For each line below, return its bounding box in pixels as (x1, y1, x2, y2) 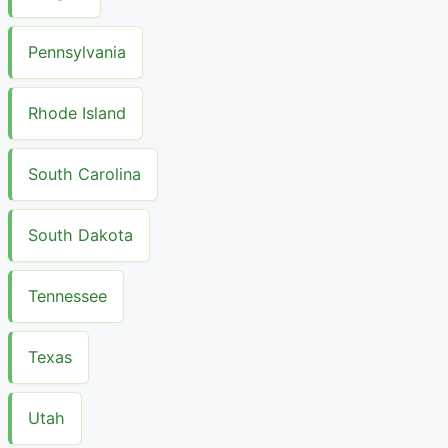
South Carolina (28, 164, 141, 185)
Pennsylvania (28, 42, 126, 63)
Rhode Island (28, 103, 126, 124)
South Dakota (28, 225, 133, 246)
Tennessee (28, 286, 107, 307)
